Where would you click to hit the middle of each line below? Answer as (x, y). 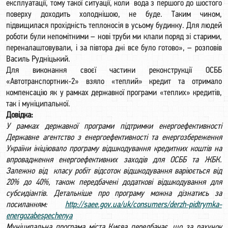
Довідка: (20, 115)
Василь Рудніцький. (38, 59)
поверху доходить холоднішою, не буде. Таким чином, (114, 15)
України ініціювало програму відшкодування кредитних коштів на (114, 149)
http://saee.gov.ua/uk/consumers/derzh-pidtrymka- (143, 205)
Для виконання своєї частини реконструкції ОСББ (114, 70)
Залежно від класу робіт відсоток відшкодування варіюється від (114, 171)
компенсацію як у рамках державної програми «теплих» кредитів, (114, 93)
